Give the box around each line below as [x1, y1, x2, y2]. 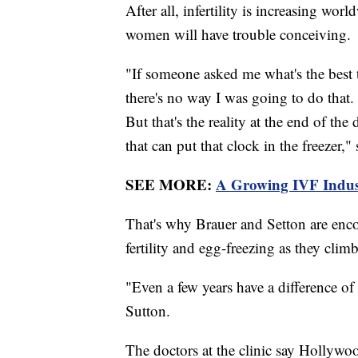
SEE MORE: [125, 173, 216, 196]
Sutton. [125, 300, 175, 321]
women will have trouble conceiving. [125, 24, 356, 45]
